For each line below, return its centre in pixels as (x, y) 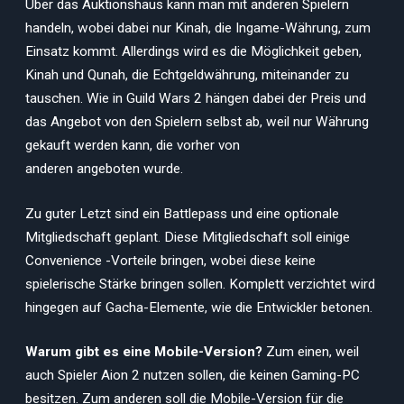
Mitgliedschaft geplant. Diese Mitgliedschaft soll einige (188, 237)
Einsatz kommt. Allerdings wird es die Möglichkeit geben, (193, 52)
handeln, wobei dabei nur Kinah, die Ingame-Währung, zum (198, 28)
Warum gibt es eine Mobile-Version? (146, 352)
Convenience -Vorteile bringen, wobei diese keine (170, 260)
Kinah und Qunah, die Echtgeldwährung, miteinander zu (187, 75)
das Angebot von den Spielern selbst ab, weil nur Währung (197, 122)
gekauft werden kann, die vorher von (133, 146)
